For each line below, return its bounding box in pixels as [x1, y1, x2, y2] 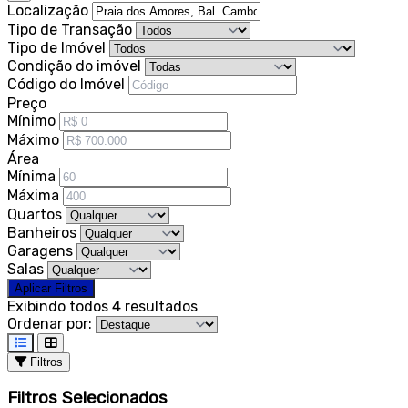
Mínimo [7, 111, 56, 129]
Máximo [7, 130, 59, 148]
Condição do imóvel [7, 56, 141, 75]
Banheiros [7, 223, 76, 241]
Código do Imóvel [7, 75, 125, 93]
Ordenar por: [7, 314, 92, 332]
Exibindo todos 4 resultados [7, 297, 198, 315]
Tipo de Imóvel [7, 38, 106, 56]
